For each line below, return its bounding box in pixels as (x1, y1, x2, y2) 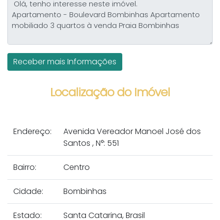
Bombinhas (63, 186, 107, 197)
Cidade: (13, 186, 43, 197)
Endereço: (13, 126, 52, 137)
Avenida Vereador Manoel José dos (63, 126, 201, 137)
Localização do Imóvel (50, 84, 170, 101)
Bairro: (13, 162, 36, 173)
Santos (63, 137, 90, 149)
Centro (63, 162, 90, 173)
